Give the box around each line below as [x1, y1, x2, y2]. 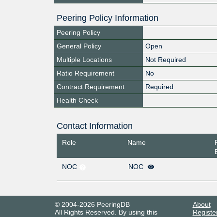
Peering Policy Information [57, 13, 158, 23]
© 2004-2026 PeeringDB [54, 201, 130, 209]
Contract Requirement [57, 82, 124, 91]
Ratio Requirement [57, 69, 114, 77]
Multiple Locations [57, 55, 112, 63]
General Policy [57, 42, 101, 50]
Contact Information [56, 121, 133, 131]
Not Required [145, 55, 186, 63]
